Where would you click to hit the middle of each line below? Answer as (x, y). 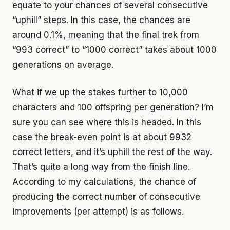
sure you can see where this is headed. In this (107, 122)
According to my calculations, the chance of (104, 182)
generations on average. (63, 64)
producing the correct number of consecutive (106, 197)
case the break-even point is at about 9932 (102, 137)
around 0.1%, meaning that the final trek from (106, 35)
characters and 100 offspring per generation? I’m (113, 108)
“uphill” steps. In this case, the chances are (101, 20)
